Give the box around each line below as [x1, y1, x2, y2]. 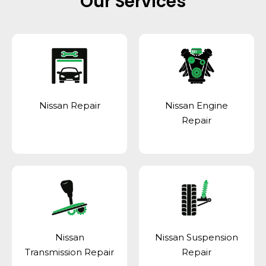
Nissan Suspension [155, 231, 238, 243]
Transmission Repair [25, 246, 114, 258]
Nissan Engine [165, 100, 228, 112]
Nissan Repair [39, 100, 100, 112]
